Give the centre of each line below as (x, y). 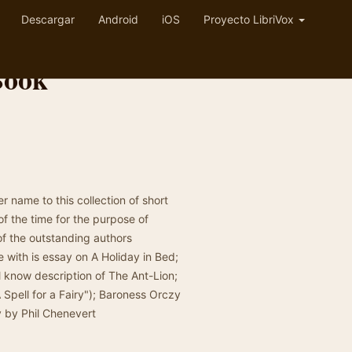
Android (118, 19)
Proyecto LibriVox (250, 19)
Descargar (48, 19)
